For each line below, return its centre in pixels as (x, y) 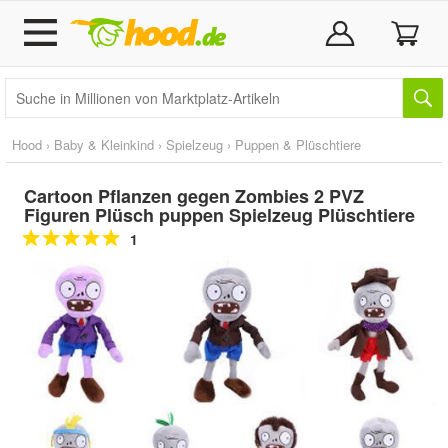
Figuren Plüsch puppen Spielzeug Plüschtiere (219, 215)
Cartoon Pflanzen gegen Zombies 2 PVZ (194, 196)
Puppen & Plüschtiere (298, 144)
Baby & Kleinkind (104, 144)
